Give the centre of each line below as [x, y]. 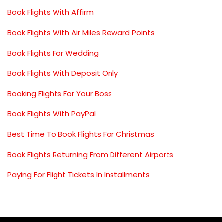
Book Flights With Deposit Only [63, 73]
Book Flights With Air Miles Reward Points [81, 32]
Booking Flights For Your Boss [60, 93]
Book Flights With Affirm [51, 12]
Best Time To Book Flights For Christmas [81, 134]
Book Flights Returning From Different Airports [90, 154]
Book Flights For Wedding [53, 53]
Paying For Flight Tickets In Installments [79, 174]
